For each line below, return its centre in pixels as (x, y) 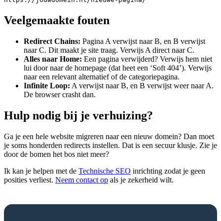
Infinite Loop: (47, 86)
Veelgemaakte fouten (57, 20)
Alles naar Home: (53, 59)
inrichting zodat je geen (168, 171)
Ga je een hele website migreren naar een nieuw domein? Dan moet (109, 136)
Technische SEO (105, 171)
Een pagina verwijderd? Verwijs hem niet (147, 59)
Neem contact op (82, 180)
